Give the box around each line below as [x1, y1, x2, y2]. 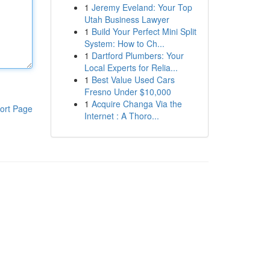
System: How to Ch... [84, 37, 165, 49]
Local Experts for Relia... [84, 61, 178, 74]
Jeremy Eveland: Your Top [91, 1, 192, 13]
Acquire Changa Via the [91, 98, 182, 110]
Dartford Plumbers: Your [91, 49, 184, 61]
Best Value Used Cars [91, 74, 175, 86]
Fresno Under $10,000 [84, 86, 171, 98]
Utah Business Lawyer [84, 13, 169, 25]
